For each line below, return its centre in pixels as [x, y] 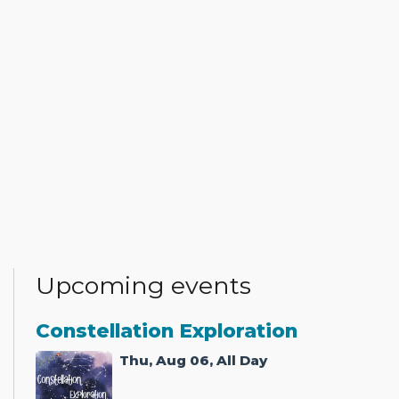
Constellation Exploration [167, 330]
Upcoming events [143, 286]
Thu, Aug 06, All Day [194, 360]
